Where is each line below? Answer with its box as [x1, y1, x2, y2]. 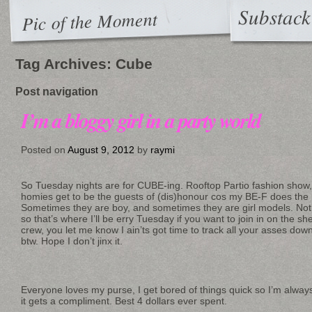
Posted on [21, 143, 68, 155]
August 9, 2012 [68, 143, 134, 155]
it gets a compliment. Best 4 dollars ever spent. [21, 295, 227, 306]
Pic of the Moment [21, 6, 158, 36]
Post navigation [15, 84, 98, 97]
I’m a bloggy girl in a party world [21, 106, 260, 136]
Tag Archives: [15, 56, 116, 72]
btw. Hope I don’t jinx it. [21, 235, 123, 247]
